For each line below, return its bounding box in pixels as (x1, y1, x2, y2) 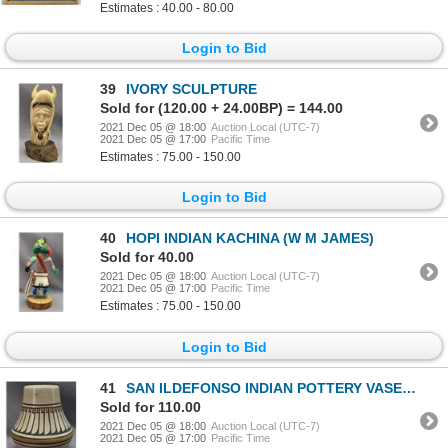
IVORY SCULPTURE (126, 81, 257, 98)
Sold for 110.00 (100, 398, 201, 415)
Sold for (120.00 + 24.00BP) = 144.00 (100, 100, 343, 117)
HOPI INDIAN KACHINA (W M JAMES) (126, 230, 374, 247)
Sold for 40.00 (100, 249, 194, 266)
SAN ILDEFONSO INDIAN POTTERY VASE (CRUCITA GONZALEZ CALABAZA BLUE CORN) (126, 379, 402, 396)
